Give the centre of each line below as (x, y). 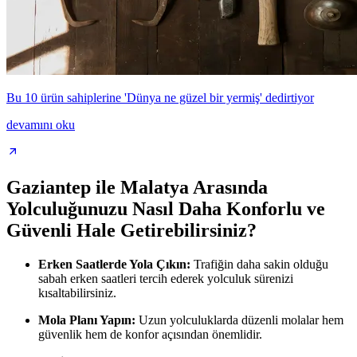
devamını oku (41, 124)
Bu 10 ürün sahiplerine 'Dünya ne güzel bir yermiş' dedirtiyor (160, 97)
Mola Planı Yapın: (87, 320)
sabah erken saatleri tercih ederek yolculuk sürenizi (166, 278)
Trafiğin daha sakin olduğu (259, 264)
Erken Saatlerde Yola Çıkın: (114, 264)
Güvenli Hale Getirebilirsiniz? (131, 230)
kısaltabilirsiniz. (77, 292)
